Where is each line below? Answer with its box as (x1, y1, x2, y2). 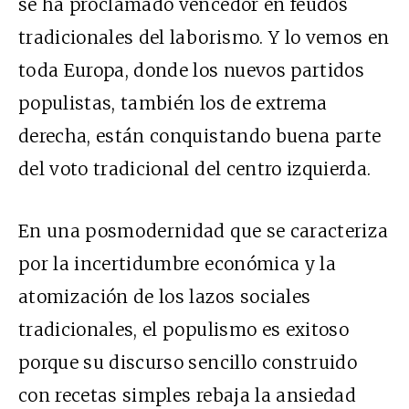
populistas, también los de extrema (18, 92, 328, 115)
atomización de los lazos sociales (18, 286, 311, 309)
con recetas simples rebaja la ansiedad (18, 384, 356, 407)
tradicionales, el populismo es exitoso (18, 319, 349, 341)
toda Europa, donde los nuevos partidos (18, 59, 364, 82)
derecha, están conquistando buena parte (18, 125, 382, 148)
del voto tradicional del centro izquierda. (18, 158, 372, 181)
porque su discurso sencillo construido (18, 351, 357, 374)
